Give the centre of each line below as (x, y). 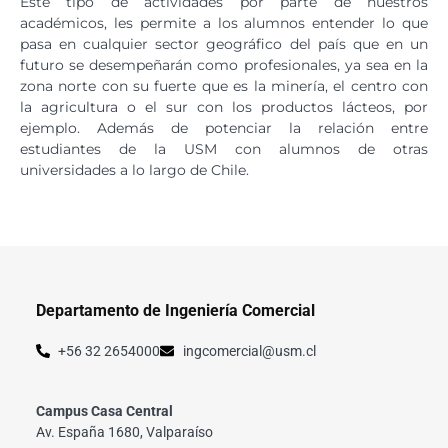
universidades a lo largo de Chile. (134, 169)
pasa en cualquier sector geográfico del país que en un (224, 43)
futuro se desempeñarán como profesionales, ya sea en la (224, 64)
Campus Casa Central (104, 410)
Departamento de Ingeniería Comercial (175, 311)
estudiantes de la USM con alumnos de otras (224, 148)
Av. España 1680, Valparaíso (124, 431)
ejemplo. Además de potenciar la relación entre (224, 127)
